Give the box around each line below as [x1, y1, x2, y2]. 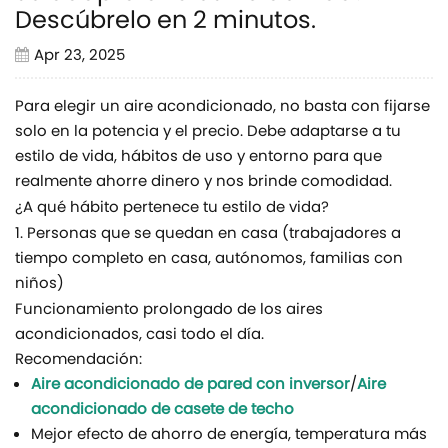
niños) [15, 272, 64, 298]
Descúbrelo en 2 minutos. [15, 2, 316, 43]
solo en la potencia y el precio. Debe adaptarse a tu [15, 120, 401, 146]
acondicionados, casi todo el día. [15, 323, 264, 349]
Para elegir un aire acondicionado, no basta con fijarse [15, 95, 430, 121]
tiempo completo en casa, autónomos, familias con [15, 247, 403, 273]
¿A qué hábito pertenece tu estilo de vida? [15, 196, 329, 222]
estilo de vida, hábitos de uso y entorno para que [15, 145, 382, 171]
